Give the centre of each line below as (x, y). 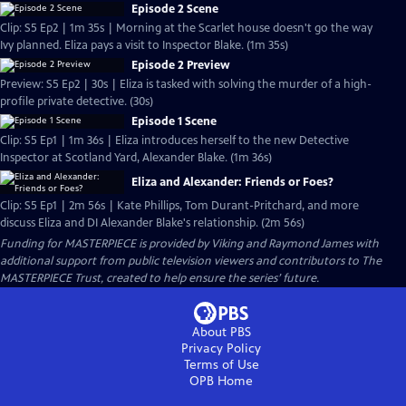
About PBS (221, 332)
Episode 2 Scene (175, 9)
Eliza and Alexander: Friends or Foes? (232, 182)
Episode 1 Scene (174, 121)
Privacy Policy (221, 348)
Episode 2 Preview (181, 65)
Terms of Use (221, 365)
